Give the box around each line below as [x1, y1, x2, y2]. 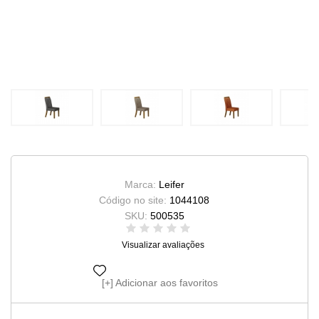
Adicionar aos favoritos [115, 277, 218, 288]
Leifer [158, 179, 184, 190]
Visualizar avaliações [122, 240, 204, 250]
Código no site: [99, 194, 169, 206]
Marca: [124, 179, 159, 190]
